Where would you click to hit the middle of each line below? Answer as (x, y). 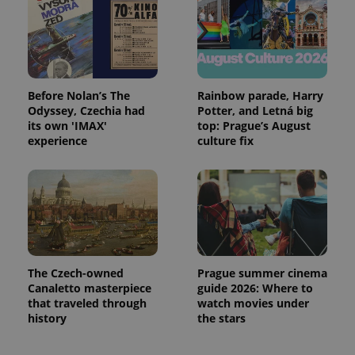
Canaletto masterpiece (90, 288)
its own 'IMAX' (67, 125)
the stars (221, 319)
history (47, 319)
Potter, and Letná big (255, 110)
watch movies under (253, 303)
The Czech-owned (76, 273)
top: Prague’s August (254, 125)
